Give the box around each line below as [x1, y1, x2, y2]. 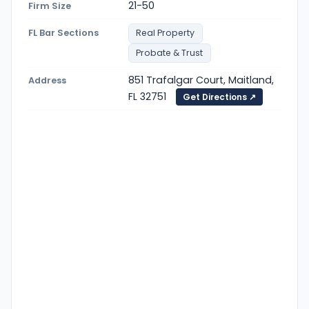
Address [28, 74, 66, 86]
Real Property [136, 27, 195, 39]
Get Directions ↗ [183, 90, 256, 103]
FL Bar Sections [28, 27, 99, 39]
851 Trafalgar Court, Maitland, [128, 72, 274, 87]
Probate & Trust [136, 46, 203, 59]
